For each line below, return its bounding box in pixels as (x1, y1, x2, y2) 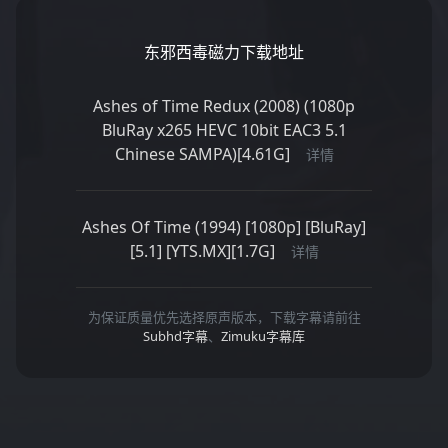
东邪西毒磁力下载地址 (144, 40, 304, 63)
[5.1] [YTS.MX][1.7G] (129, 239, 275, 262)
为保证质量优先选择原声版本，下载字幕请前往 (87, 307, 361, 326)
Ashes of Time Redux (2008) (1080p (93, 94, 355, 117)
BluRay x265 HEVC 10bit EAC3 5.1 (101, 118, 347, 141)
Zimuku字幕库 (221, 326, 305, 345)
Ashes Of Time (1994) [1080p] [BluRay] (82, 215, 366, 238)
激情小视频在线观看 (168, 410, 294, 430)
